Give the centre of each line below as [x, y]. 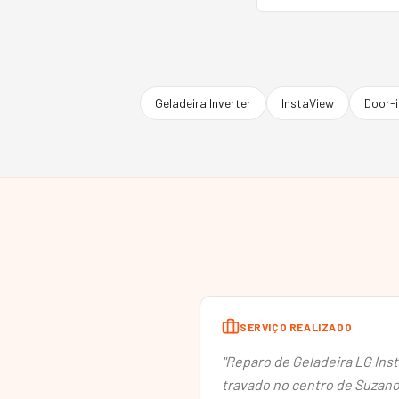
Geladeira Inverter [203, 103]
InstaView [308, 103]
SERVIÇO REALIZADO [296, 327]
